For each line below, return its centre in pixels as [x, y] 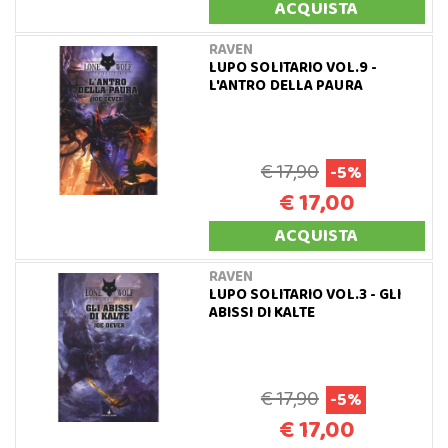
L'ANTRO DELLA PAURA [285, 85]
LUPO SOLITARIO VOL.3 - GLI [305, 294]
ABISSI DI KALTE [262, 312]
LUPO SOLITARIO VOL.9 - [293, 67]
